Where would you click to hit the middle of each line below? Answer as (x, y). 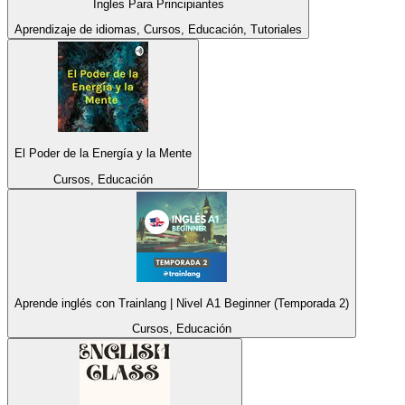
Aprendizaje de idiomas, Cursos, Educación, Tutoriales (158, 29)
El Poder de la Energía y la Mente (103, 154)
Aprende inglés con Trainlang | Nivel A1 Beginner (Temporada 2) (182, 303)
